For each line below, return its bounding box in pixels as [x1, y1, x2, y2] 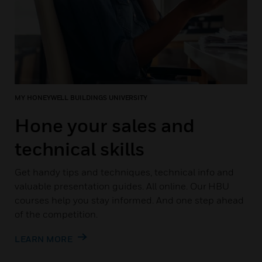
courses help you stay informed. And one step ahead [15, 194, 244, 206]
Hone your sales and [15, 114, 195, 136]
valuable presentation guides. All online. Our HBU [15, 180, 229, 192]
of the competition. [15, 208, 98, 220]
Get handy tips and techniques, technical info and [15, 166, 234, 178]
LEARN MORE [15, 234, 75, 244]
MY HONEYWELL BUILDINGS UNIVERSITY [15, 94, 148, 101]
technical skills [15, 137, 144, 160]
